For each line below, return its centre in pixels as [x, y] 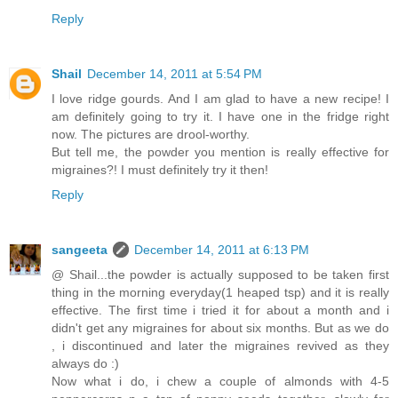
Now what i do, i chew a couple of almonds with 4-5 [220, 382]
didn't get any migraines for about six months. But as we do [220, 328]
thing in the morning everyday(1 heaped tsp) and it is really [220, 293]
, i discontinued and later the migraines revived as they [220, 346]
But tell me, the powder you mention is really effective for [220, 152]
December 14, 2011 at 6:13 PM [222, 250]
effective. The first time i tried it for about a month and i [220, 310]
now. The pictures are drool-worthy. [151, 135]
